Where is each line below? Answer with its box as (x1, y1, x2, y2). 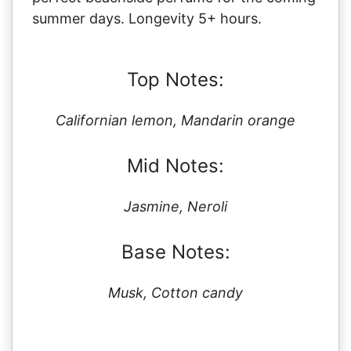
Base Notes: (121, 240, 230, 263)
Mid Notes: (127, 154, 224, 177)
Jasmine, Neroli (124, 197, 227, 215)
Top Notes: (127, 67, 224, 91)
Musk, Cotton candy (108, 284, 243, 301)
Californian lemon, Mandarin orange (56, 111, 295, 128)
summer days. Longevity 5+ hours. (32, 9, 262, 27)
